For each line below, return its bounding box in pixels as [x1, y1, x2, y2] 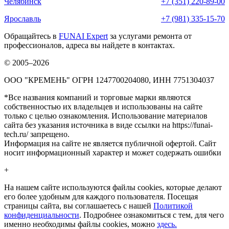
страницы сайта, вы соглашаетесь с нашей [4, 201, 153, 211]
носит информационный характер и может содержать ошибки [4, 148, 221, 157]
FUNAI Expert [59, 32, 108, 41]
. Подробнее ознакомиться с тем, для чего [79, 211, 224, 220]
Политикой [153, 201, 193, 211]
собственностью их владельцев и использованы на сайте [4, 102, 202, 111]
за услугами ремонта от [108, 32, 192, 41]
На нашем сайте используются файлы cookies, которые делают [4, 183, 222, 192]
